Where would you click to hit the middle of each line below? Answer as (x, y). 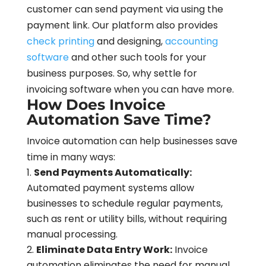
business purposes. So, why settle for (112, 73)
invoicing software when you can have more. (130, 89)
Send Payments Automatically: (113, 172)
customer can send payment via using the (125, 9)
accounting (191, 41)
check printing (60, 41)
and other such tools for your (137, 57)
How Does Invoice (96, 104)
